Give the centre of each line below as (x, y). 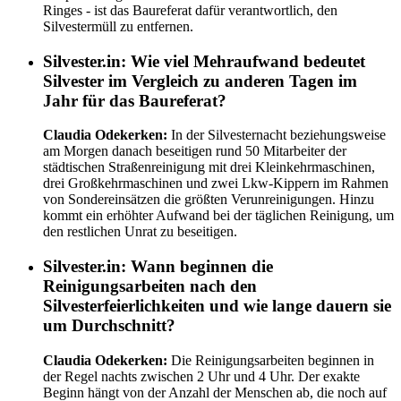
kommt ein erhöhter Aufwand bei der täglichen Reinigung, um (218, 216)
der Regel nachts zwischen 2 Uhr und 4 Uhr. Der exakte (201, 376)
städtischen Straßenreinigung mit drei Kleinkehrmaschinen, (209, 167)
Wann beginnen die (200, 267)
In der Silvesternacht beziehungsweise (277, 135)
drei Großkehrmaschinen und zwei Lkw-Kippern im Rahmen (216, 183)
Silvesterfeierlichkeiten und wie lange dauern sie (217, 306)
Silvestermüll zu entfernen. (118, 27)
